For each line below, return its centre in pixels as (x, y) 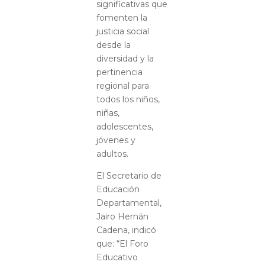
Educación (118, 189)
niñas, (108, 113)
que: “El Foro (122, 243)
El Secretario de (129, 175)
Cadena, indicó (126, 230)
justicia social (122, 31)
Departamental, (129, 203)
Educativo (117, 257)
